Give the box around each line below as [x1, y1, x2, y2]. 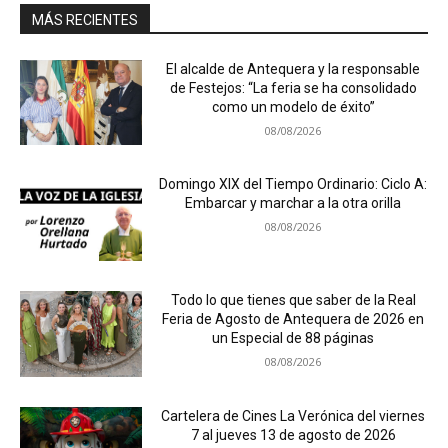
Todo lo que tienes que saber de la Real [170, 292, 416, 309]
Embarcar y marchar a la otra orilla [185, 195, 402, 212]
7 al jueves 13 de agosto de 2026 [190, 426, 396, 443]
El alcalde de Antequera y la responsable [166, 60, 421, 77]
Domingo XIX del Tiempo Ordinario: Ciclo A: [159, 176, 428, 193]
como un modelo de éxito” [211, 98, 375, 115]
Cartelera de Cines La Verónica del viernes [161, 407, 426, 424]
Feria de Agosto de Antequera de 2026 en [162, 311, 425, 328]
